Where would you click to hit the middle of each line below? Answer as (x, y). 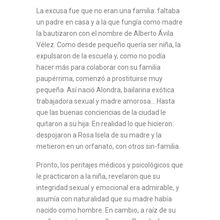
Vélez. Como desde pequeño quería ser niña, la (109, 44)
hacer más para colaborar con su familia (98, 67)
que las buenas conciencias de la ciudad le (101, 112)
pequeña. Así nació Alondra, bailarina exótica (105, 90)
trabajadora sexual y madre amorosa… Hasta (106, 101)
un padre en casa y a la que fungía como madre (110, 22)
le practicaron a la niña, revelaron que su (98, 176)
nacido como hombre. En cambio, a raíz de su (106, 210)
